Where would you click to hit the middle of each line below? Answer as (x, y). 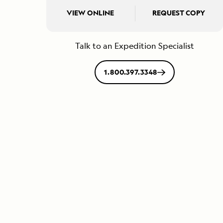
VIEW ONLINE (91, 13)
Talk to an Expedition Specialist (135, 46)
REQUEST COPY (179, 13)
